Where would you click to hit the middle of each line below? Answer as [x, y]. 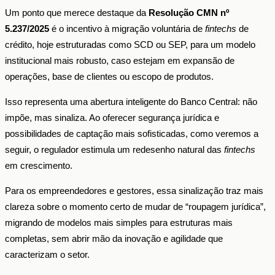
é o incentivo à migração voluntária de [127, 28]
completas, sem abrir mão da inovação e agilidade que [114, 238]
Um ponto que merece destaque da [77, 12]
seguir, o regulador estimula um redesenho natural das [114, 149]
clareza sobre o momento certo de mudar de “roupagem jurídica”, [135, 206]
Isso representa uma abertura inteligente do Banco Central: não [131, 101]
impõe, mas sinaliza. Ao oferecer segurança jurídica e [112, 117]
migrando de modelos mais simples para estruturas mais [119, 222]
